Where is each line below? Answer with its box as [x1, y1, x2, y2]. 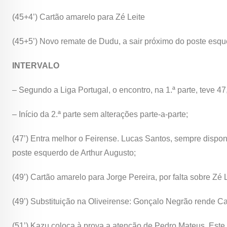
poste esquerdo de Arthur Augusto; [12, 148, 136, 158]
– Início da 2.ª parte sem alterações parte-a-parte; [12, 110, 188, 119]
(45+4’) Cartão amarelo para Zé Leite [12, 13, 145, 22]
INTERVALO [12, 61, 59, 70]
